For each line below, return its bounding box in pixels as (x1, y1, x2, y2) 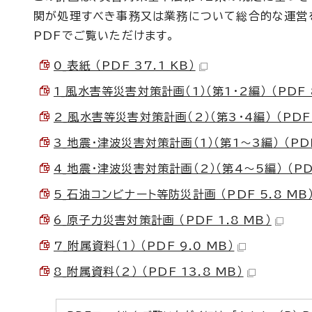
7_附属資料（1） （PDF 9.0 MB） (54, 240, 235, 251)
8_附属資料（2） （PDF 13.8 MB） (54, 266, 244, 277)
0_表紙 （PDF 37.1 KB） (54, 60, 196, 71)
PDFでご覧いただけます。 (33, 30, 175, 41)
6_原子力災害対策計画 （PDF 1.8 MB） (54, 214, 272, 226)
